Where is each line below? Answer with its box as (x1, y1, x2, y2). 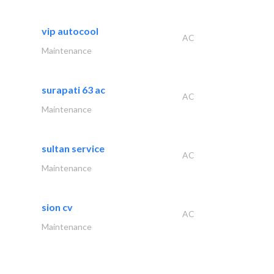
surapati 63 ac (42, 84, 105, 95)
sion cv (42, 201, 73, 213)
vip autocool (42, 25, 98, 37)
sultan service (42, 143, 105, 154)
